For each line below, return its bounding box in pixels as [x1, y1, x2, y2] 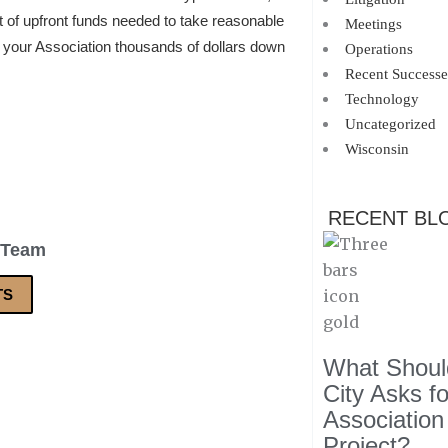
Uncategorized [344, 116, 436, 132]
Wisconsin [344, 141, 409, 157]
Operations [344, 41, 413, 57]
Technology [344, 91, 419, 107]
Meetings [344, 16, 402, 32]
